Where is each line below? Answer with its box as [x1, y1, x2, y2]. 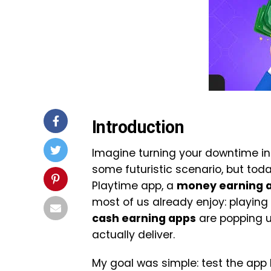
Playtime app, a [92, 178, 177, 193]
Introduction [92, 117, 184, 137]
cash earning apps [92, 211, 196, 226]
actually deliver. [92, 227, 175, 242]
